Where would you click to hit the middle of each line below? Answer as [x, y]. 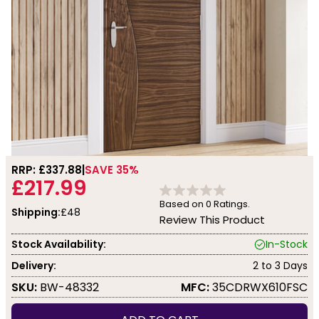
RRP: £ [28, 170]
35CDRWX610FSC [258, 287]
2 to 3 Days [280, 265]
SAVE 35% [112, 170]
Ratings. [231, 204]
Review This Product [212, 220]
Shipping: [36, 212]
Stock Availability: [59, 244]
